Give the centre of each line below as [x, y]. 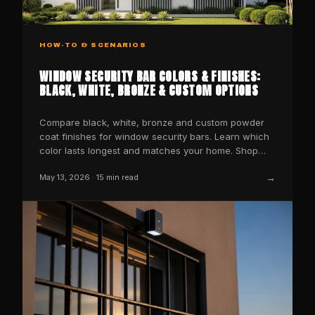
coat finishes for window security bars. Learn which [154, 136]
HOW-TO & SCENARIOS [93, 45]
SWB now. [61, 164]
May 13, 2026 [65, 178]
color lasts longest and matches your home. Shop [149, 150]
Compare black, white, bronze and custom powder [152, 122]
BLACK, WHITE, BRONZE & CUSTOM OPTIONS [149, 90]
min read [121, 178]
